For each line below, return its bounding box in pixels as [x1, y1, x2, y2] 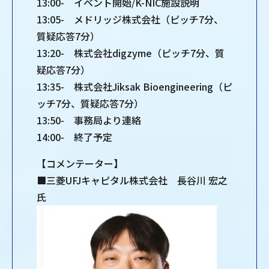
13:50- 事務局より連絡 [37, 113, 141, 128]
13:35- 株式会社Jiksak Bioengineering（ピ [37, 79, 232, 94]
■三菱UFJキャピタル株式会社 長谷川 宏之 [37, 173, 228, 188]
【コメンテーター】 [37, 156, 123, 171]
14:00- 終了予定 [37, 130, 112, 145]
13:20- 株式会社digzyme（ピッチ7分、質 [37, 46, 225, 61]
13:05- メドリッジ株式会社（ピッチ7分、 [37, 12, 223, 27]
